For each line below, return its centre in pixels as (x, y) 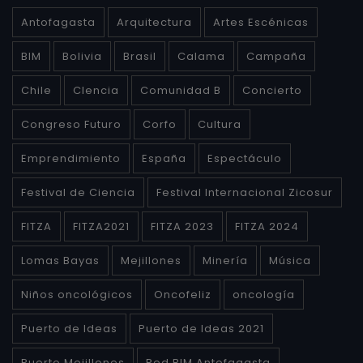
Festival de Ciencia (78, 192)
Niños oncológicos (77, 294)
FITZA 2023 (182, 226)
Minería (225, 260)
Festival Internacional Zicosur (245, 192)
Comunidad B (181, 90)
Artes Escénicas (261, 22)
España (164, 158)
